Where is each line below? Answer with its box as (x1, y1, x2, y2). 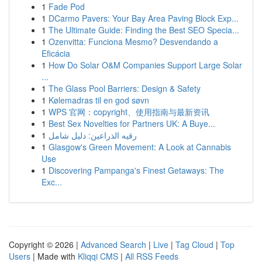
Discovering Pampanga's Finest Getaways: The (49, 164, 224, 176)
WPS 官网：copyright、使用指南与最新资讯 (49, 106, 209, 118)
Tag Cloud (175, 239, 213, 250)
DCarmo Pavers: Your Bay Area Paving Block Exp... (49, 12, 239, 24)
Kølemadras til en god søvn (49, 94, 149, 106)
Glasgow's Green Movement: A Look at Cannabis (49, 141, 231, 153)
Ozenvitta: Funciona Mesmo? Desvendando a (49, 36, 218, 47)
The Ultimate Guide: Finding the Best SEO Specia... (49, 24, 239, 36)
